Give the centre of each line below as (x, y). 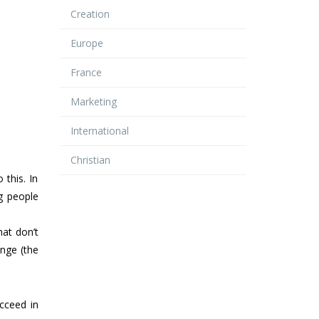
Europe (87, 43)
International (99, 130)
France (86, 72)
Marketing (93, 101)
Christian (90, 159)
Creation (90, 14)
